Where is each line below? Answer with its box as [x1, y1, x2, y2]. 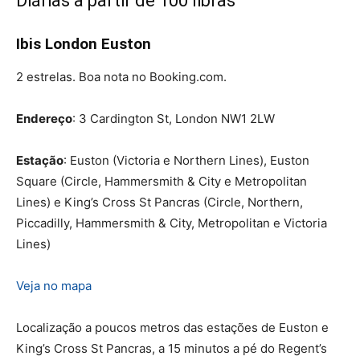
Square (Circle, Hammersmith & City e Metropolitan [16, 173, 307, 189]
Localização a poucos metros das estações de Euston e [16, 319, 329, 335]
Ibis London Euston [16, 34, 151, 53]
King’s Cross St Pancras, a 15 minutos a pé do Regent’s [16, 340, 327, 356]
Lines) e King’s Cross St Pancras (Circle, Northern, [16, 194, 303, 210]
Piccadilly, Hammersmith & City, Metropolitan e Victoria [16, 215, 327, 231]
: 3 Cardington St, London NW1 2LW [72, 110, 275, 126]
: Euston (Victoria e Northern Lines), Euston [63, 152, 309, 168]
